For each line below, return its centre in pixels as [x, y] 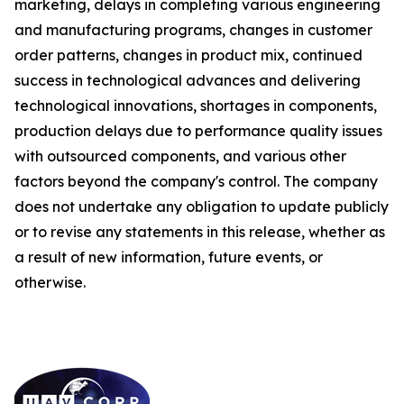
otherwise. [50, 282]
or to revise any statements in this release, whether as [200, 232]
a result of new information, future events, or [169, 257]
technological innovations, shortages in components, [196, 106]
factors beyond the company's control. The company [196, 181]
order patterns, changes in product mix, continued [188, 55]
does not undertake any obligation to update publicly [202, 207]
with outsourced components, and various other [180, 156]
